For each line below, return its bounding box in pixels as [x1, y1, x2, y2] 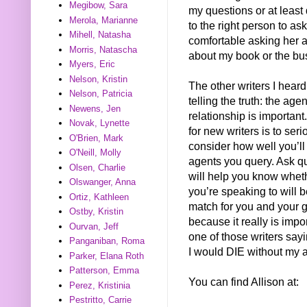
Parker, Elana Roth [69, 250, 145, 261]
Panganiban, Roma [69, 236, 145, 247]
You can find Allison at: [188, 275, 299, 288]
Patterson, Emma [69, 265, 140, 276]
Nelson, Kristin [69, 73, 128, 84]
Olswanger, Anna [69, 177, 136, 188]
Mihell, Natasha [69, 29, 132, 40]
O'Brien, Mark [69, 132, 124, 143]
